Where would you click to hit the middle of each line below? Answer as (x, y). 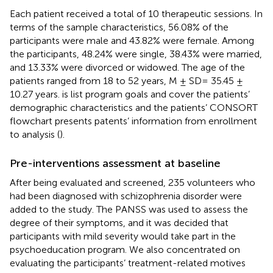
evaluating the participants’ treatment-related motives (128, 263)
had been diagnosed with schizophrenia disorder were (126, 196)
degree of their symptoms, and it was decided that (119, 222)
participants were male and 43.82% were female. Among (132, 40)
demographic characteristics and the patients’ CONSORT (134, 107)
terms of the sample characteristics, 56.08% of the (119, 27)
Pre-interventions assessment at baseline (115, 163)
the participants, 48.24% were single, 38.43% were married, (136, 54)
